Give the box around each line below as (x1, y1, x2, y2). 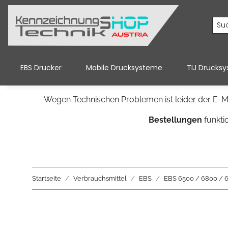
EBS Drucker (20, 63, 62, 73)
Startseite (32, 175, 61, 183)
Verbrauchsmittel (73, 175, 127, 183)
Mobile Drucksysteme (86, 63, 162, 73)
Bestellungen (148, 115, 202, 125)
